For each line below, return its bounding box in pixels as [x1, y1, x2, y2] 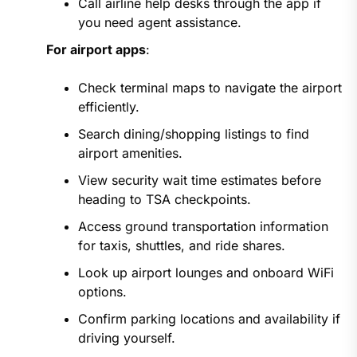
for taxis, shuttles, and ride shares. [77, 237, 285, 254]
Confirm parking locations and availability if [77, 311, 340, 328]
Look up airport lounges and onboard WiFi [77, 265, 334, 281]
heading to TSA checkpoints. [77, 191, 251, 208]
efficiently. [77, 99, 139, 116]
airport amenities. [77, 145, 182, 162]
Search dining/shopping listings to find [77, 126, 309, 143]
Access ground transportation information [77, 218, 328, 235]
